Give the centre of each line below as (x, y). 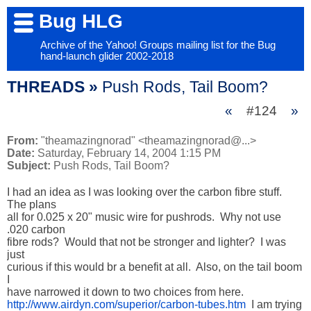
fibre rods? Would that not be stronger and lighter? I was (146, 242)
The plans (32, 204)
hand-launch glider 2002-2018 (107, 56)
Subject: (29, 166)
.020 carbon (36, 229)
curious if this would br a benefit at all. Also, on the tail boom (154, 267)
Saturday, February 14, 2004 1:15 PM (128, 153)
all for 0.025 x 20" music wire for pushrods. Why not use (144, 217)
